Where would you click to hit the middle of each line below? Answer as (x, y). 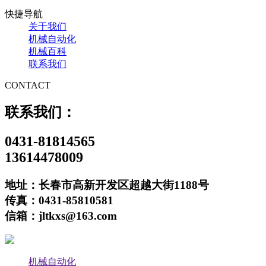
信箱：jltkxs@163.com (61, 216)
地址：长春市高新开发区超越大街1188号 (107, 185)
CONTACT (28, 85)
